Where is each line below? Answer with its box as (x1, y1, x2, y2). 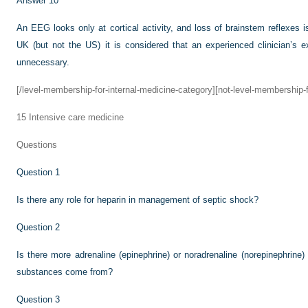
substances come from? (16, 267, 113, 277)
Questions (16, 140, 57, 150)
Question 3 (16, 294, 60, 305)
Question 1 (16, 167, 60, 177)
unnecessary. (16, 57, 69, 67)
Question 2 (16, 222, 60, 232)
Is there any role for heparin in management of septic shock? (16, 195, 258, 205)
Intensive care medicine (26, 112, 124, 122)
